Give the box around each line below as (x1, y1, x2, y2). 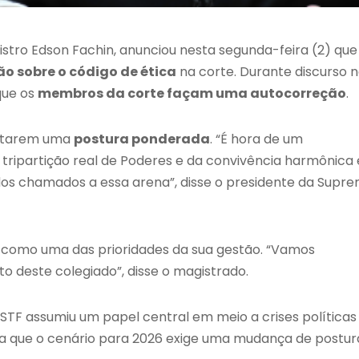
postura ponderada (74, 129, 210, 148)
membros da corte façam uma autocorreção (38, 83, 346, 103)
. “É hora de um (210, 129, 303, 148)
